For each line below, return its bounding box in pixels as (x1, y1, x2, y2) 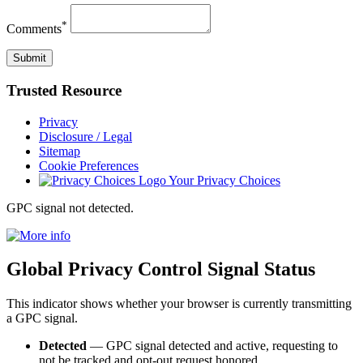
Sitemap (39, 143, 80, 158)
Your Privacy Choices (166, 173, 280, 187)
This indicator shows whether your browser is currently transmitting (6, 297, 352, 311)
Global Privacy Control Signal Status (6, 258, 315, 280)
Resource (58, 81, 122, 99)
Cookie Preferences (39, 158, 139, 173)
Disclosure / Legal (39, 129, 132, 143)
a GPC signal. (6, 311, 78, 326)
